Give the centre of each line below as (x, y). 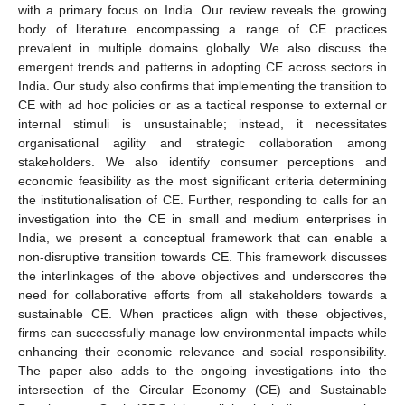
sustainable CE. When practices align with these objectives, (202, 313)
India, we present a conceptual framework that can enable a (202, 237)
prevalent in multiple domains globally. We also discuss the (202, 47)
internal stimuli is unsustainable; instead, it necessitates (202, 123)
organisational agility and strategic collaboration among (202, 142)
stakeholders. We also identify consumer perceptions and (202, 161)
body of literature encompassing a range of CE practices (202, 28)
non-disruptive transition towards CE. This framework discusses (202, 256)
